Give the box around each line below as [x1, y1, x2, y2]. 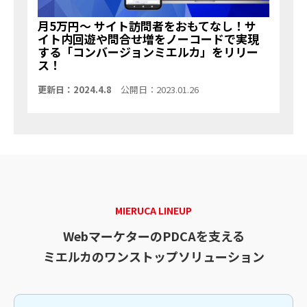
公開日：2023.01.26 [121, 82, 199, 96]
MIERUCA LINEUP [115, 204, 192, 218]
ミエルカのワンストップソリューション [42, 247, 265, 265]
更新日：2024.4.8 [38, 82, 112, 96]
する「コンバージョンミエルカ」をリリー [38, 42, 258, 60]
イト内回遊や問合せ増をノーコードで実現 [38, 29, 259, 47]
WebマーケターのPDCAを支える [62, 226, 245, 245]
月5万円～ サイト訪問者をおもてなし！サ [38, 16, 256, 34]
